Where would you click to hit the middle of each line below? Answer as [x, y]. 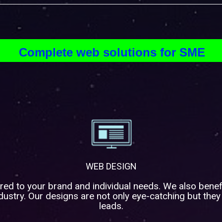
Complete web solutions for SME [112, 52]
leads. [111, 206]
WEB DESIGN [111, 166]
